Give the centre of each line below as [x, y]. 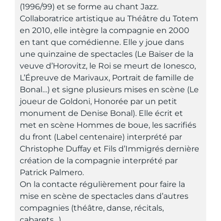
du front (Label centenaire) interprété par [101, 137]
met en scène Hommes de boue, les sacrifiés [108, 125]
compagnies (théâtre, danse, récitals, [92, 208]
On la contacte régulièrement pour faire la [102, 184]
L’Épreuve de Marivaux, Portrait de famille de [107, 77]
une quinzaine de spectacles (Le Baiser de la [107, 54]
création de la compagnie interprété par [99, 160]
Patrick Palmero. [52, 172]
